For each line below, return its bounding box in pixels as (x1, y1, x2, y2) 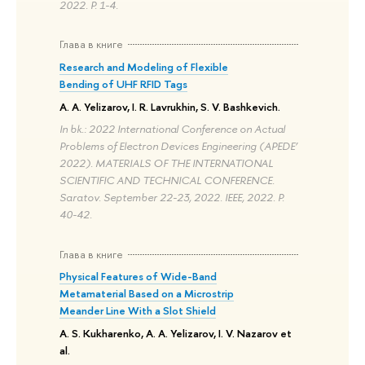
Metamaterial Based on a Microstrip (59, 286, 235, 301)
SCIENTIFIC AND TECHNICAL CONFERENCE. (59, 173, 275, 188)
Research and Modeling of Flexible (59, 59, 229, 74)
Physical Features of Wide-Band (59, 269, 218, 284)
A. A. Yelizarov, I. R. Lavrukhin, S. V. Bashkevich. (59, 99, 281, 114)
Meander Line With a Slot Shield (59, 303, 217, 319)
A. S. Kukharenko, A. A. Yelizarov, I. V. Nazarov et (59, 326, 292, 341)
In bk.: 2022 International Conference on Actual (59, 121, 286, 137)
